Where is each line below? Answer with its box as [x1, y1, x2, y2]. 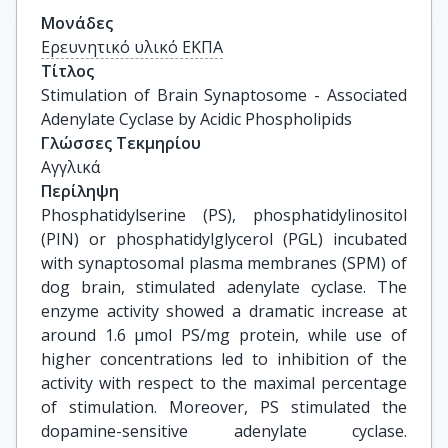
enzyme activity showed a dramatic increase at [41, 300, 407, 322]
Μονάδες [41, 12, 113, 34]
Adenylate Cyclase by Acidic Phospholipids [41, 108, 352, 130]
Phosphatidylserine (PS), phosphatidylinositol [41, 204, 407, 226]
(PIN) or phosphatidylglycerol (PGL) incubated [41, 228, 407, 250]
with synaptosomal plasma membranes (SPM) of [41, 252, 407, 274]
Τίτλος [41, 60, 94, 82]
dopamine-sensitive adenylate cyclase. [41, 420, 407, 442]
